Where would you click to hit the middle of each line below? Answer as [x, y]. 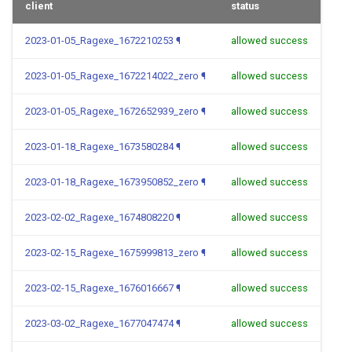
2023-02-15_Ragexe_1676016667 [99, 288]
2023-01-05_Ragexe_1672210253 [99, 40]
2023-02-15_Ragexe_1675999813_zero [112, 253]
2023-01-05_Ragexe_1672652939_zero [112, 111]
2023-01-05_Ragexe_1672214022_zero [112, 76]
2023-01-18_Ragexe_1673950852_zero [112, 182]
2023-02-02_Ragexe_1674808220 [99, 217]
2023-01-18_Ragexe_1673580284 [99, 147]
